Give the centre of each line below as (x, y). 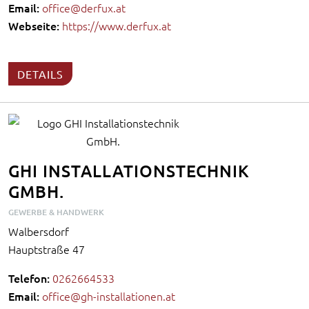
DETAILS (40, 73)
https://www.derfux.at (117, 25)
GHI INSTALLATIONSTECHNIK (129, 170)
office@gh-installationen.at (109, 296)
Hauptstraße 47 (47, 249)
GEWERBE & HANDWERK (56, 212)
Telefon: (29, 278)
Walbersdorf (39, 231)
